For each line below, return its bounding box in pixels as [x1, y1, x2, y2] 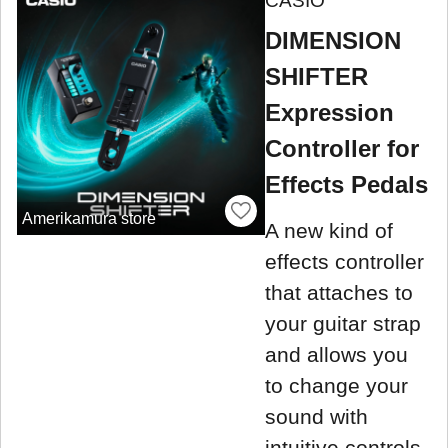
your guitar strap [265, 311, 421, 335]
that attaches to [265, 280, 413, 304]
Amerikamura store [21, 209, 156, 227]
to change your [265, 373, 408, 397]
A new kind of [265, 218, 393, 242]
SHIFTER [265, 63, 368, 91]
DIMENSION [265, 27, 401, 55]
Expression [265, 99, 394, 127]
